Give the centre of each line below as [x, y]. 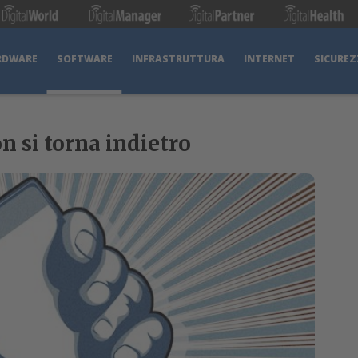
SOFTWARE [84, 59]
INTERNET [269, 59]
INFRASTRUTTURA [178, 59]
